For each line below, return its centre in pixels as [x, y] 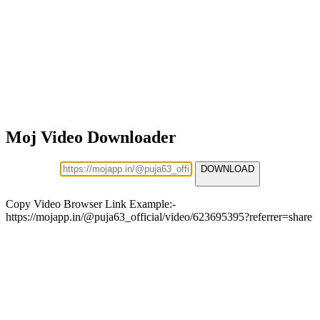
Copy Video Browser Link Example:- [91, 204]
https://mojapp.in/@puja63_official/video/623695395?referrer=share [159, 216]
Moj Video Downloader [91, 137]
